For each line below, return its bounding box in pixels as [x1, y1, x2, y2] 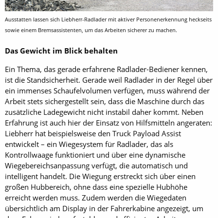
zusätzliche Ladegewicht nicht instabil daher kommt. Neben [5, 107, 203, 117]
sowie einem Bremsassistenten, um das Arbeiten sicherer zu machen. [5, 26, 177, 34]
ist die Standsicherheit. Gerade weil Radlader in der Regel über [5, 75, 213, 85]
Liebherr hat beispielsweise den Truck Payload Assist [5, 128, 181, 138]
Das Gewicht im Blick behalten [5, 46, 118, 55]
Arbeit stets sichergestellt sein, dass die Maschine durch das [5, 96, 204, 106]
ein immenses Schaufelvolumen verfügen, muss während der [5, 86, 210, 95]
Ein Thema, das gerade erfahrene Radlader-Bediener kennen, [5, 64, 208, 74]
